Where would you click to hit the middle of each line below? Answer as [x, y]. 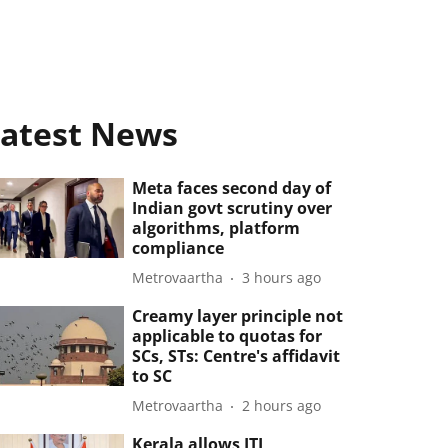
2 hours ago [282, 406]
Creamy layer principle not [238, 315]
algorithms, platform [216, 227]
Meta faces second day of [232, 187]
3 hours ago [282, 278]
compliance [178, 247]
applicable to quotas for [227, 335]
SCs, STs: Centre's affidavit [236, 355]
